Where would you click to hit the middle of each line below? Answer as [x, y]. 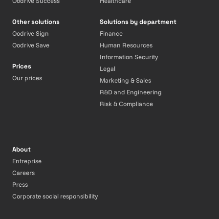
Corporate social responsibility [55, 196]
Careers [23, 173]
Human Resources [126, 45]
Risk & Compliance [127, 104]
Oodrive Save [31, 45]
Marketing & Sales [126, 80]
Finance [111, 33]
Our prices [27, 78]
